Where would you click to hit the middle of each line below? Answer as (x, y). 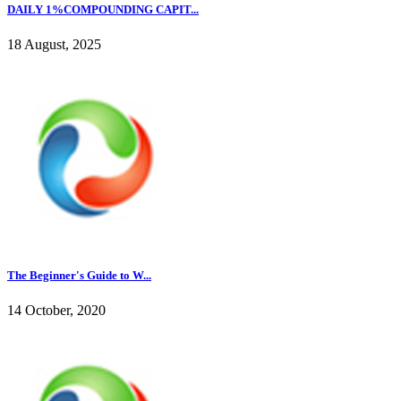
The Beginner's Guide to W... (79, 276)
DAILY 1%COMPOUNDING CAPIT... (103, 9)
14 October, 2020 (56, 311)
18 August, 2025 (54, 45)
